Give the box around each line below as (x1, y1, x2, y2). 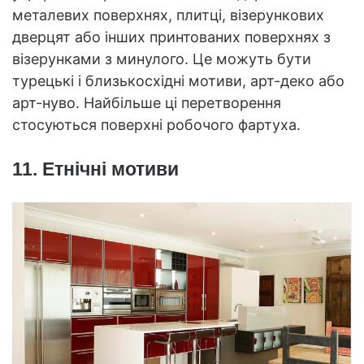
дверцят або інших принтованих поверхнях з (12, 28, 331, 45)
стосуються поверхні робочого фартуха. (12, 115, 301, 133)
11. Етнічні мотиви (12, 158, 179, 180)
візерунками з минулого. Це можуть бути (12, 50, 311, 67)
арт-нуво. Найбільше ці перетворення (12, 93, 281, 111)
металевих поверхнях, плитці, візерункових (12, 6, 324, 24)
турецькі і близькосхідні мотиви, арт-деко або (12, 71, 344, 89)
